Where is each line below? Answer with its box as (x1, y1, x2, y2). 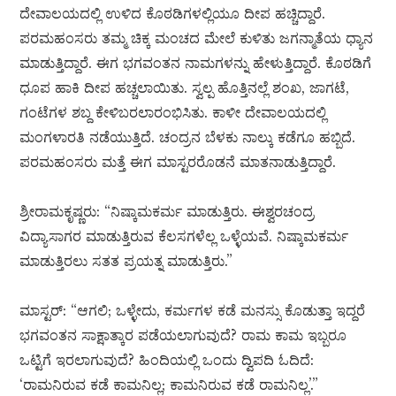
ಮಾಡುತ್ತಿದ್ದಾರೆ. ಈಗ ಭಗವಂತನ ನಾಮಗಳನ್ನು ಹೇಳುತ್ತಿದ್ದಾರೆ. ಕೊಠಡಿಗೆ (19, 54, 372, 72)
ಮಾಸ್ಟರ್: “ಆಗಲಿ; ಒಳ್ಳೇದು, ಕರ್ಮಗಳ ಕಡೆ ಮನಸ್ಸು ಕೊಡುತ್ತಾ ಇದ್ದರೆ (19, 301, 366, 320)
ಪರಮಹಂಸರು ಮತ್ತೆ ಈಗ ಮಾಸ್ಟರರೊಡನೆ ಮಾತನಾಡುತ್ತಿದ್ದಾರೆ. (19, 153, 337, 171)
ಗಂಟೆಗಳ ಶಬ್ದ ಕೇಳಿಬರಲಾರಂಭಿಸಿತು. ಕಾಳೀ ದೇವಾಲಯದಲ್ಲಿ (19, 103, 327, 122)
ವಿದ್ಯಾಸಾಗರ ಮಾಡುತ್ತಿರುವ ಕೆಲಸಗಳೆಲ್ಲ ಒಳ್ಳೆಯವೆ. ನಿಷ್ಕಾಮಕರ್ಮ (19, 227, 349, 246)
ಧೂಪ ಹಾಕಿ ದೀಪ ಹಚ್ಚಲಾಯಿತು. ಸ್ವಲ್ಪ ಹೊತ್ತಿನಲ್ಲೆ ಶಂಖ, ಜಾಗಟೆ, (19, 79, 350, 97)
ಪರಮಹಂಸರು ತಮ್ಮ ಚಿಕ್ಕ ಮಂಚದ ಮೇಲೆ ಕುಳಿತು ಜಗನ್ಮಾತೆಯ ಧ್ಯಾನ (19, 29, 374, 48)
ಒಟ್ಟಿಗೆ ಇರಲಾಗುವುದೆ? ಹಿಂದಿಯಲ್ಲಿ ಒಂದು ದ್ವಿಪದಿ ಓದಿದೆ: (19, 351, 315, 369)
